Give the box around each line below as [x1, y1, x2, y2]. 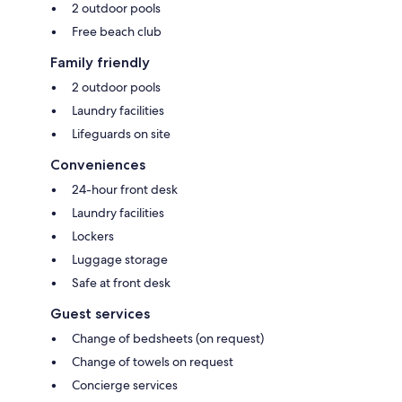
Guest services [50, 305, 150, 323]
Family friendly [50, 54, 150, 72]
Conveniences [50, 156, 145, 174]
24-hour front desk [72, 181, 178, 198]
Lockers [72, 228, 114, 245]
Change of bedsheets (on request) [72, 330, 264, 347]
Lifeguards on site [72, 126, 170, 143]
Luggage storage [72, 251, 168, 268]
